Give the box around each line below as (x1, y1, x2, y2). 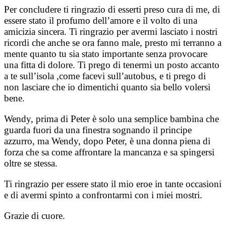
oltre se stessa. (4, 158, 58, 169)
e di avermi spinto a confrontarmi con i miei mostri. (4, 190, 202, 201)
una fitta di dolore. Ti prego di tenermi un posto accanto (4, 60, 219, 71)
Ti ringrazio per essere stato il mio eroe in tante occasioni (4, 179, 221, 190)
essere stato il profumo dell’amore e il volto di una (4, 15, 197, 26)
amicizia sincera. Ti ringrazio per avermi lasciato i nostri (4, 26, 217, 37)
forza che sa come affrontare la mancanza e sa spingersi (4, 147, 214, 158)
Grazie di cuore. (4, 210, 65, 221)
